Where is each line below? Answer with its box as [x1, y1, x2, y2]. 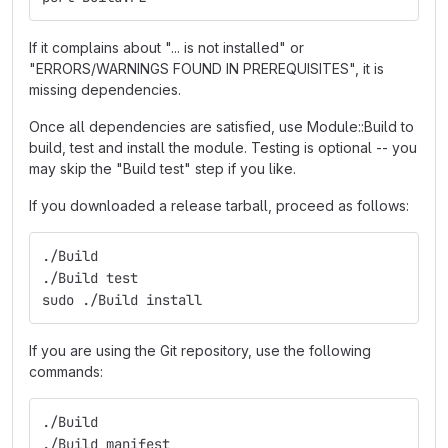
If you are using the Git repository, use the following [29, 342, 371, 359]
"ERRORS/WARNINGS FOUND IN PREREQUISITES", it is [29, 60, 384, 77]
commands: [29, 363, 103, 380]
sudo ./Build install [42, 291, 202, 309]
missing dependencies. [29, 81, 181, 98]
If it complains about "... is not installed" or [29, 39, 304, 56]
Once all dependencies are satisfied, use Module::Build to [29, 118, 414, 135]
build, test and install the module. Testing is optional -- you [29, 139, 417, 156]
